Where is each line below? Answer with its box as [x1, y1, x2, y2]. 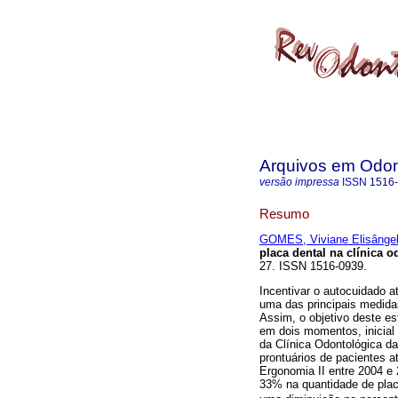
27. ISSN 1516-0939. [259, 259, 367, 274]
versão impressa [259, 176, 339, 188]
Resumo [259, 205, 309, 221]
